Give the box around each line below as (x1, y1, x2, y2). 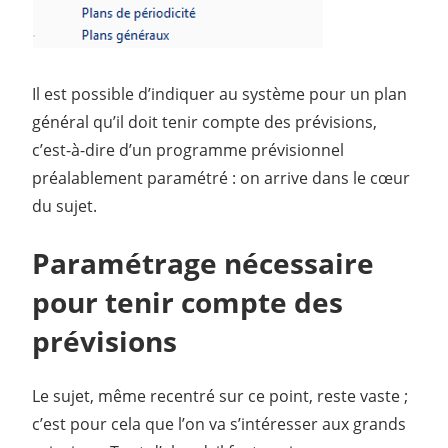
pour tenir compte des (32, 282, 343, 321)
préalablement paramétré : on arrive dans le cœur (32, 166, 410, 189)
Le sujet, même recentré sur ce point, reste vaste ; (32, 384, 408, 407)
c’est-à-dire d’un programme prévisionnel (32, 138, 344, 161)
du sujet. (32, 194, 97, 217)
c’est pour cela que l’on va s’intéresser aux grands (32, 412, 406, 435)
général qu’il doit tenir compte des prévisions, (32, 110, 377, 133)
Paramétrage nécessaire (32, 243, 374, 282)
